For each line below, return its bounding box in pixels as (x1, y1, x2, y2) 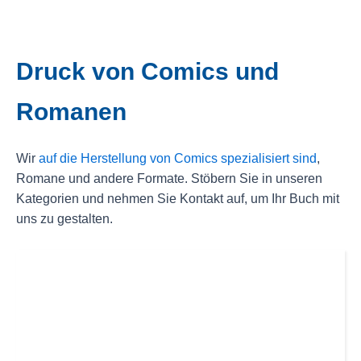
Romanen (16, 98, 127, 126)
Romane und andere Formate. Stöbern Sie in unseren (16, 172, 322, 186)
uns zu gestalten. (16, 212, 113, 226)
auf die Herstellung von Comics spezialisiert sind (39, 151, 317, 166)
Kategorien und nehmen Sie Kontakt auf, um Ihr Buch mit (16, 192, 339, 206)
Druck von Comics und (16, 58, 279, 85)
